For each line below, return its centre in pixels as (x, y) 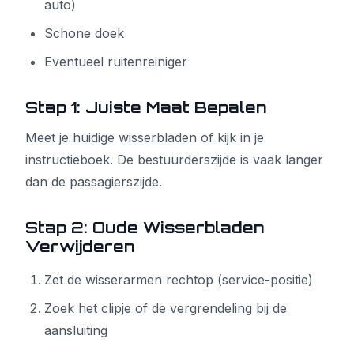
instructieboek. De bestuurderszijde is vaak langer (174, 160)
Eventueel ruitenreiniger (116, 62)
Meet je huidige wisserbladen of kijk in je (145, 137)
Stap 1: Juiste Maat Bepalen (146, 107)
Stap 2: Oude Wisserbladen (145, 228)
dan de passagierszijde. (94, 182)
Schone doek (84, 33)
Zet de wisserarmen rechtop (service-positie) (179, 280)
